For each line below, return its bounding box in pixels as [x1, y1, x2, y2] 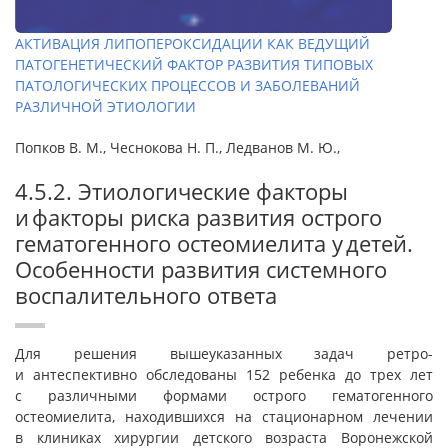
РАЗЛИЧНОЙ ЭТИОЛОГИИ [15, 97, 196, 116]
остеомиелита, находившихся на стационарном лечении [15, 407, 433, 426]
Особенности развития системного [15, 254, 387, 284]
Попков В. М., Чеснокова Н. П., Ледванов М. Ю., [15, 138, 340, 157]
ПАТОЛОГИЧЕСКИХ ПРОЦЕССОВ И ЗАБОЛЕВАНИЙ [15, 76, 360, 95]
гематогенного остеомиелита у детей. [15, 228, 413, 258]
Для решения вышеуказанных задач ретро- [15, 344, 433, 363]
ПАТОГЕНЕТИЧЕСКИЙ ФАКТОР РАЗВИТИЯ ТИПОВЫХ [15, 55, 373, 74]
